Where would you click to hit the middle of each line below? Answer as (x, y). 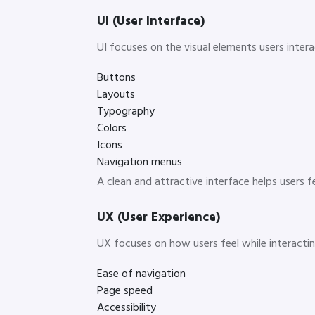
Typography (126, 111)
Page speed (125, 291)
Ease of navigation (141, 274)
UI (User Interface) (151, 21)
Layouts (116, 95)
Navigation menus (140, 162)
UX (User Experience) (159, 217)
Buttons (116, 78)
